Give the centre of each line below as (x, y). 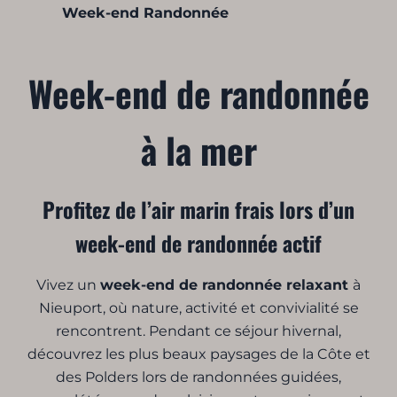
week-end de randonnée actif (198, 243)
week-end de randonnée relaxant (226, 285)
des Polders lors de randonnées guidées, (198, 378)
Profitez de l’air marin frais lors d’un (198, 210)
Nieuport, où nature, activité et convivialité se (198, 308)
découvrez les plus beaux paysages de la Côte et (198, 354)
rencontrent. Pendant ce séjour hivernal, (198, 331)
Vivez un (68, 285)
